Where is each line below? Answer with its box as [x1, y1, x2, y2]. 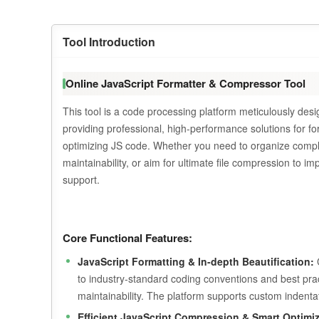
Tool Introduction [63, 33, 155, 50]
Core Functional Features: [63, 230, 192, 246]
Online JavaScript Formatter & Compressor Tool [66, 75, 305, 91]
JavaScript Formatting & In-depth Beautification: [78, 254, 314, 268]
